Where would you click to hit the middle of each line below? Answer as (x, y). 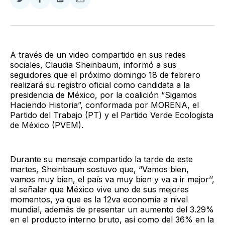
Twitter (32, 23)
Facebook (59, 23)
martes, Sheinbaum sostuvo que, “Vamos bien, (99, 169)
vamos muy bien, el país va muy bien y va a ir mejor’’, (112, 179)
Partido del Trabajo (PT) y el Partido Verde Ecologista (112, 115)
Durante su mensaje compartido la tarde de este (101, 159)
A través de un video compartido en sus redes (98, 54)
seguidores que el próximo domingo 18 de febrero (105, 75)
